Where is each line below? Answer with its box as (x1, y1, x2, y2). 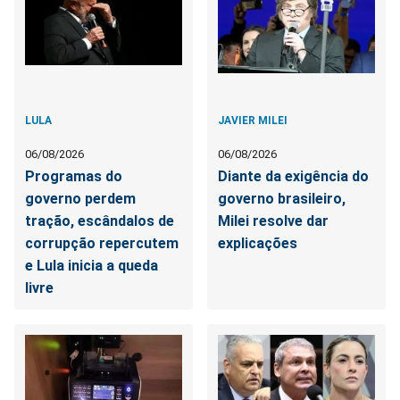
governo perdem (25, 190, 136, 208)
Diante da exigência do (218, 168, 370, 186)
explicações (218, 235, 298, 253)
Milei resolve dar (218, 212, 329, 230)
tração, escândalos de (25, 212, 174, 230)
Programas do (25, 168, 122, 186)
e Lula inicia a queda (25, 257, 158, 275)
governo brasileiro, (218, 190, 346, 208)
